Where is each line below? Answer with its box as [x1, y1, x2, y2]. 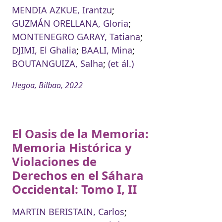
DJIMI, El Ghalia [12, 44, 76, 56]
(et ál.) [108, 57, 134, 69]
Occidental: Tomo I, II [12, 180, 137, 197]
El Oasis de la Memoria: [12, 125, 149, 142]
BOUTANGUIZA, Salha [12, 57, 103, 69]
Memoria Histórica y [12, 139, 132, 156]
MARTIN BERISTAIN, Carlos [12, 205, 124, 218]
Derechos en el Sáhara [12, 166, 144, 183]
